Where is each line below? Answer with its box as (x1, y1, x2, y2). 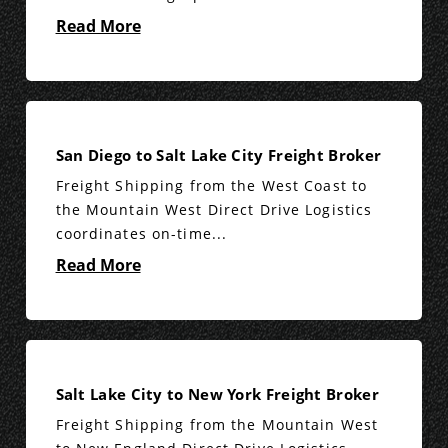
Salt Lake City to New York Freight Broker (55, 384, 379, 405)
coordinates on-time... (55, 224, 228, 244)
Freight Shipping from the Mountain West (55, 415, 379, 435)
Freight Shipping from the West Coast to (55, 176, 368, 196)
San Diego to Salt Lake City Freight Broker (55, 145, 382, 166)
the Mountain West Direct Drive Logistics (55, 200, 373, 220)
